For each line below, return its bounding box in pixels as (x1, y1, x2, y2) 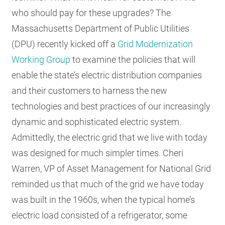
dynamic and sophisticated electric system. (12, 116, 184, 127)
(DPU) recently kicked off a (12, 38, 118, 49)
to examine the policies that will (70, 54, 196, 65)
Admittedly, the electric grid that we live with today (12, 132, 210, 143)
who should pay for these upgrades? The (12, 7, 171, 18)
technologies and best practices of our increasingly (12, 100, 211, 111)
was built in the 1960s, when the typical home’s (12, 194, 195, 205)
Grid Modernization (118, 38, 193, 49)
